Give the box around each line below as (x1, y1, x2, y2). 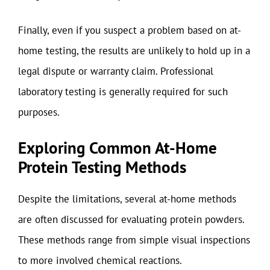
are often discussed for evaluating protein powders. (18, 212, 244, 226)
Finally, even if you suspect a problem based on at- (18, 24, 241, 37)
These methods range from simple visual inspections (18, 233, 250, 246)
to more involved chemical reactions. (18, 253, 182, 267)
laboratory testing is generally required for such (18, 85, 228, 98)
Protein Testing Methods (18, 156, 186, 177)
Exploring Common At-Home (18, 137, 217, 158)
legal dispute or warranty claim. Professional (18, 64, 213, 78)
